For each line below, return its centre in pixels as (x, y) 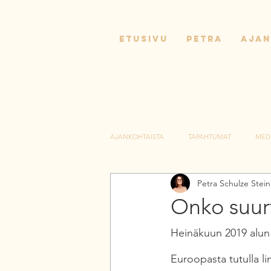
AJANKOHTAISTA (137, 136)
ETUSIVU (144, 39)
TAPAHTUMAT (210, 136)
